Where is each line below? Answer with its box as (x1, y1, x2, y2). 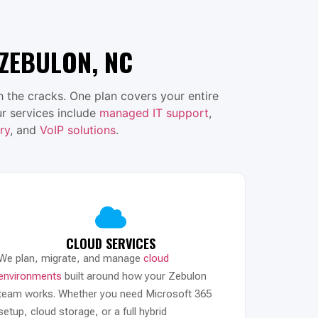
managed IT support (99, 105, 209, 120)
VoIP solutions (39, 122, 116, 137)
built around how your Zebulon (62, 269, 207, 283)
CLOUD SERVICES (66, 234, 155, 253)
